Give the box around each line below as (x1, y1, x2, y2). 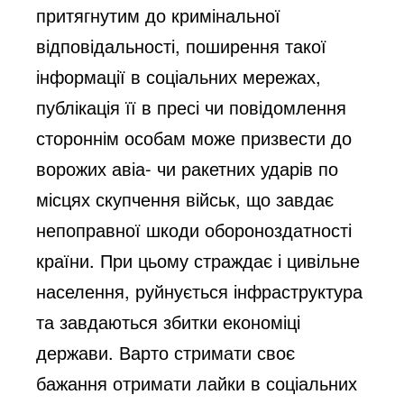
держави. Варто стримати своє (36, 338, 296, 365)
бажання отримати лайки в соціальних (36, 369, 358, 396)
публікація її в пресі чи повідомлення (36, 93, 347, 120)
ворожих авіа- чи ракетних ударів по (36, 154, 339, 181)
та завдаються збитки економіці (36, 308, 301, 335)
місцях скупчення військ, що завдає (36, 185, 335, 212)
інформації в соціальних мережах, (36, 62, 322, 89)
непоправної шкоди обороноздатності (36, 216, 353, 243)
